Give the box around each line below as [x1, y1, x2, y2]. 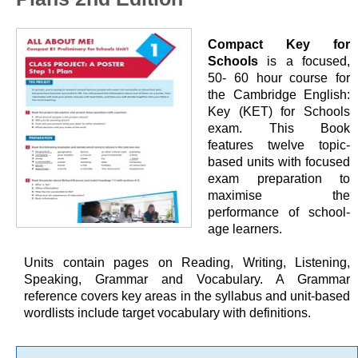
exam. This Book [208, 121, 350, 135]
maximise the [208, 189, 350, 202]
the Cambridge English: [208, 88, 350, 101]
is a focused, [258, 54, 350, 68]
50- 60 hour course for [208, 71, 350, 85]
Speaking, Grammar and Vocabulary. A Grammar [24, 272, 350, 286]
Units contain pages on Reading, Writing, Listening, [24, 256, 350, 269]
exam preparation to [208, 172, 350, 185]
